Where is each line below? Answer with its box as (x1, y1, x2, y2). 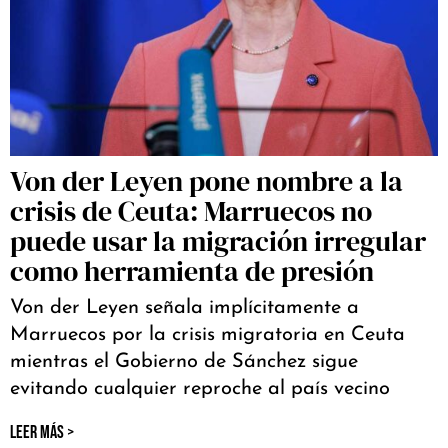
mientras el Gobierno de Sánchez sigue (10, 352, 358, 373)
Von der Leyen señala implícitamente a (10, 298, 359, 319)
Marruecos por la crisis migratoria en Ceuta (10, 325, 405, 346)
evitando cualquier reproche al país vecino (10, 379, 390, 400)
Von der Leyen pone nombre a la (10, 162, 403, 201)
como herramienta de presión (10, 252, 374, 291)
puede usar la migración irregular (10, 222, 426, 261)
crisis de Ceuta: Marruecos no (10, 192, 372, 231)
